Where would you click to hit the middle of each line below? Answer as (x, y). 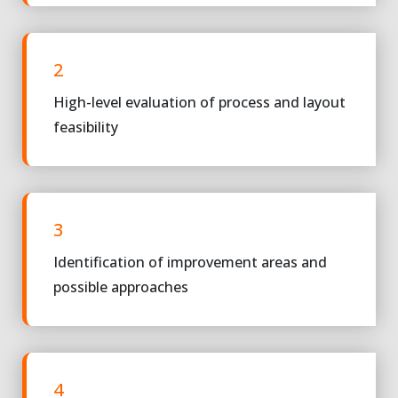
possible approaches (121, 287)
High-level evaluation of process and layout (199, 102)
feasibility (86, 127)
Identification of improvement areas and (190, 262)
